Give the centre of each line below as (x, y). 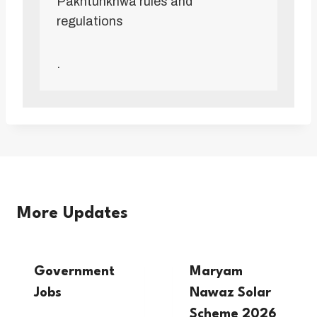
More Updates (73, 214)
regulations (90, 22)
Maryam (216, 272)
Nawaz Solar (230, 293)
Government (74, 272)
